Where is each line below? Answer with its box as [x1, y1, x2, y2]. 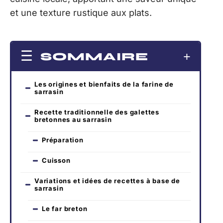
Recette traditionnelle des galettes [34, 108, 159, 116]
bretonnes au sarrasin [34, 115, 112, 124]
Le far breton [42, 205, 88, 213]
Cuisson [42, 156, 71, 165]
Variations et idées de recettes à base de [34, 177, 180, 185]
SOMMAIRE [40, 50, 148, 64]
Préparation [42, 136, 84, 144]
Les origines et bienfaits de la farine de [34, 80, 174, 89]
